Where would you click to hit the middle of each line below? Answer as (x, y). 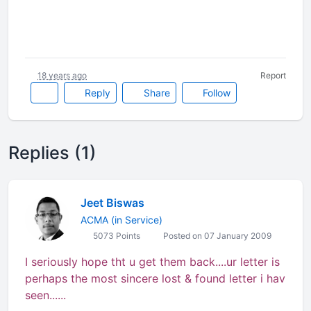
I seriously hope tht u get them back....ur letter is (152, 262)
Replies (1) (52, 153)
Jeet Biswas (112, 203)
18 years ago (62, 75)
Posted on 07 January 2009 (216, 236)
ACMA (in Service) (121, 220)
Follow (215, 93)
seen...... (45, 295)
